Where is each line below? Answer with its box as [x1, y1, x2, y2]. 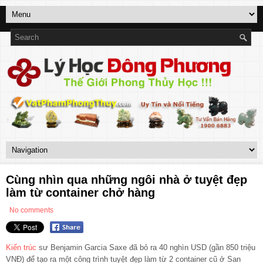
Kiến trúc [6, 243, 36, 252]
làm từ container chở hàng [6, 186, 155, 199]
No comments [9, 205, 53, 214]
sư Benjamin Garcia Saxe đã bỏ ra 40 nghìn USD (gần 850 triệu [36, 243, 255, 252]
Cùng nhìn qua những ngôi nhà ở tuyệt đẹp [6, 173, 247, 186]
